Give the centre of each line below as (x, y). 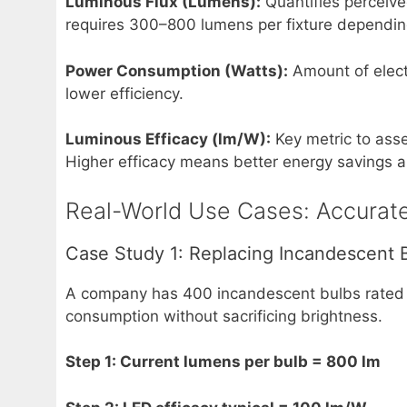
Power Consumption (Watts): (177, 70)
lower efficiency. (124, 93)
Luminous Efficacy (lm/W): (168, 139)
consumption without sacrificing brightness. (224, 316)
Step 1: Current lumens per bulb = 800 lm (223, 362)
